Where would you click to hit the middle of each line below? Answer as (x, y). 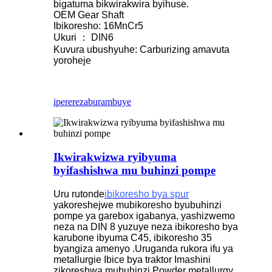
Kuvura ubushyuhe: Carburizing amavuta (141, 50)
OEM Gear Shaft (89, 15)
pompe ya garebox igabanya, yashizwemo (144, 216)
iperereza (71, 102)
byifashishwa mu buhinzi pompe (134, 170)
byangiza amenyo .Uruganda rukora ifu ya (143, 248)
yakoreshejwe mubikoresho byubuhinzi (138, 205)
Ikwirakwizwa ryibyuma (115, 157)
